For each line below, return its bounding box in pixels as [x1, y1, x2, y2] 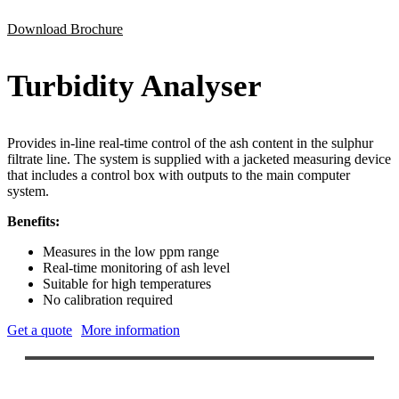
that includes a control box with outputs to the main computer [7, 167, 350, 183]
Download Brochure [7, 20, 123, 37]
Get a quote [7, 322, 72, 338]
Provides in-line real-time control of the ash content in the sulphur [7, 134, 373, 151]
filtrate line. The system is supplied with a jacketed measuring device [7, 151, 391, 167]
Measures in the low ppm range [43, 243, 219, 259]
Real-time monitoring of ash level [43, 259, 230, 275]
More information [81, 322, 180, 338]
